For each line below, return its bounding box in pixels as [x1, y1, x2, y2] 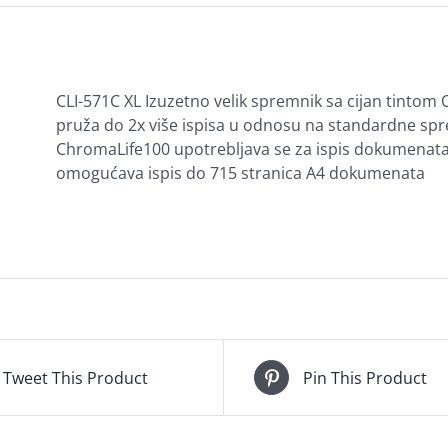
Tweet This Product [3, 366, 148, 389]
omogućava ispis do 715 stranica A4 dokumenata [56, 162, 425, 184]
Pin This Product [303, 366, 427, 389]
